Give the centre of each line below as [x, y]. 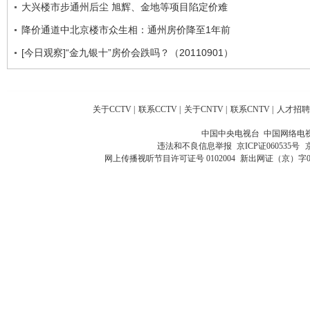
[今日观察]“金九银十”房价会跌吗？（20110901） [127, 52]
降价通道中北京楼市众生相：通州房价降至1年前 [126, 29]
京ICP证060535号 [268, 146]
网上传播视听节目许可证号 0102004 [170, 158]
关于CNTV [204, 109]
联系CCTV [158, 109]
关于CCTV [112, 109]
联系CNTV [250, 109]
